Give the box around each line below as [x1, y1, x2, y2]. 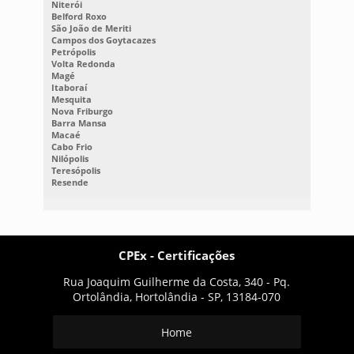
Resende [51, 175, 88, 188]
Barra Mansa [51, 116, 107, 129]
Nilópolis [51, 152, 88, 164]
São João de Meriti [51, 21, 131, 34]
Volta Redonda [51, 57, 115, 70]
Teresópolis [51, 164, 100, 176]
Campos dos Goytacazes [51, 33, 156, 46]
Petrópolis [51, 45, 96, 58]
